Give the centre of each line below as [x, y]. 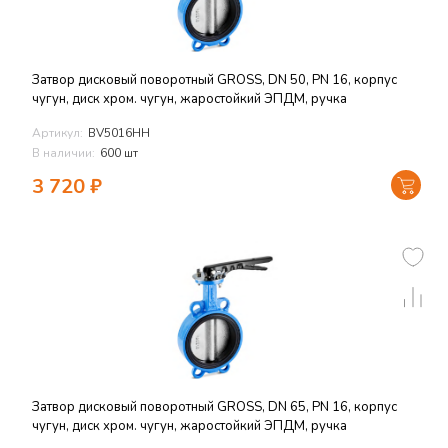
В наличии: [63, 153]
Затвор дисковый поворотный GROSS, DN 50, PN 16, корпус [214, 80]
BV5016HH [119, 133]
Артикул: [57, 133]
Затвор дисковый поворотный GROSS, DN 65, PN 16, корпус [214, 407]
